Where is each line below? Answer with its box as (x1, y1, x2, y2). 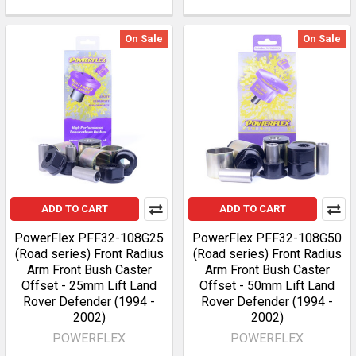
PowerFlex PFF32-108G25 (14, 230, 164, 246)
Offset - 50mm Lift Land (199, 278, 335, 293)
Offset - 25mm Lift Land (21, 278, 157, 293)
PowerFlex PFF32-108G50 (192, 230, 342, 246)
